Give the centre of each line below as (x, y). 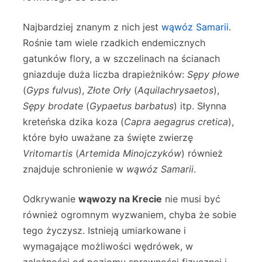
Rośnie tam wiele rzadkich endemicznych (114, 43)
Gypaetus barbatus (132, 106)
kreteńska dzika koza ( (73, 122)
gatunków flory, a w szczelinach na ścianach (121, 59)
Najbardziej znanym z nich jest (92, 27)
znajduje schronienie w (75, 169)
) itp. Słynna (200, 106)
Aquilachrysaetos (175, 90)
